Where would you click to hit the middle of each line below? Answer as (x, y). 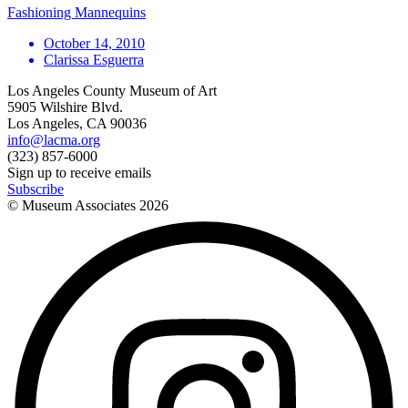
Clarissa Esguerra (94, 59)
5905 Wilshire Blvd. (65, 107)
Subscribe (36, 189)
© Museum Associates (73, 205)
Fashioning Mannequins (76, 12)
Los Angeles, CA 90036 (77, 123)
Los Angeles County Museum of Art (112, 90)
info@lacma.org (54, 139)
